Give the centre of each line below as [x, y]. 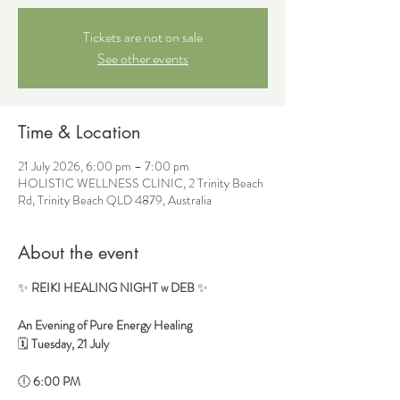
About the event [78, 253]
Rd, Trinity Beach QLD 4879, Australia [115, 200]
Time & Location [79, 132]
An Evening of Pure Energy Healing [105, 325]
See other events [143, 58]
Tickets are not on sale [143, 37]
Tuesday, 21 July [70, 344]
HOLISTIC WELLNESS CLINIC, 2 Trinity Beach [141, 183]
